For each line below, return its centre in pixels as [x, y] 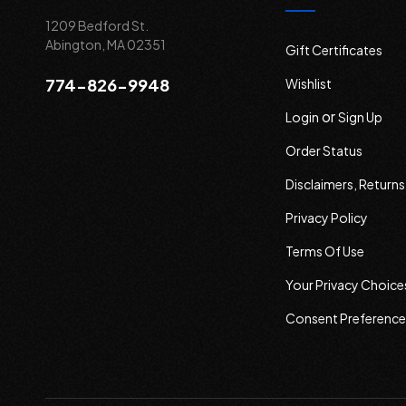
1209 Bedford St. [97, 25]
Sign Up [360, 117]
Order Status [324, 150]
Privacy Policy [327, 217]
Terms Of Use [325, 251]
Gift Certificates [334, 50]
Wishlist [309, 83]
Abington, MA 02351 [106, 44]
